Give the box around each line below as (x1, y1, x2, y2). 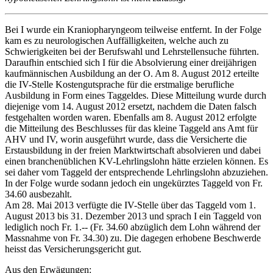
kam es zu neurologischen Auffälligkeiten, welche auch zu (5, 35, 229, 46)
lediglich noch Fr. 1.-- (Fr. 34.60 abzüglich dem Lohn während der (5, 222, 260, 233)
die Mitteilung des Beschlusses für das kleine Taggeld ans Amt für (5, 123, 258, 134)
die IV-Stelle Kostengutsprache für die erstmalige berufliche (5, 79, 234, 90)
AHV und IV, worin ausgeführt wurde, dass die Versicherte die (5, 134, 247, 145)
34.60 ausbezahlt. (5, 189, 72, 200)
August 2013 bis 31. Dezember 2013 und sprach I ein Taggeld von (5, 211, 261, 222)
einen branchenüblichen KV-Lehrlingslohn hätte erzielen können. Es (5, 156, 268, 167)
